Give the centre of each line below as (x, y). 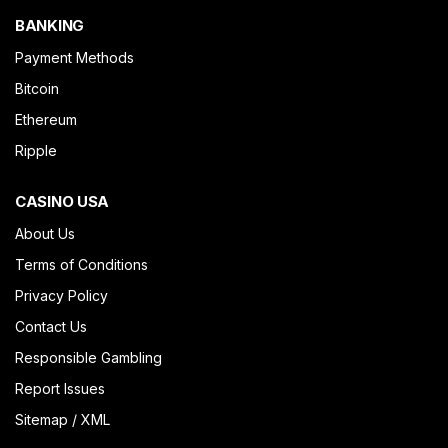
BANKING (49, 25)
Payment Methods (74, 57)
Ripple (36, 150)
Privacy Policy (61, 295)
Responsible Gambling (88, 357)
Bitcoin (37, 88)
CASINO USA (62, 201)
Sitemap (41, 419)
